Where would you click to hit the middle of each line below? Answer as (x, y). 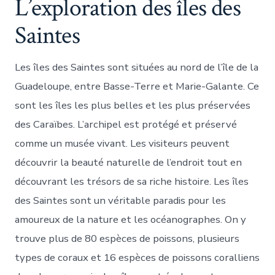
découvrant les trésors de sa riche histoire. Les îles (132, 182)
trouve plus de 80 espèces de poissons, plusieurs (127, 239)
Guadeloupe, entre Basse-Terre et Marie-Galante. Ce (137, 87)
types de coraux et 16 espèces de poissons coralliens (137, 258)
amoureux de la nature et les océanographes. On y (131, 220)
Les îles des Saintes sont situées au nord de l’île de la (137, 68)
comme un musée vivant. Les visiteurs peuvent (122, 144)
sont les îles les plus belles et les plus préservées (133, 106)
